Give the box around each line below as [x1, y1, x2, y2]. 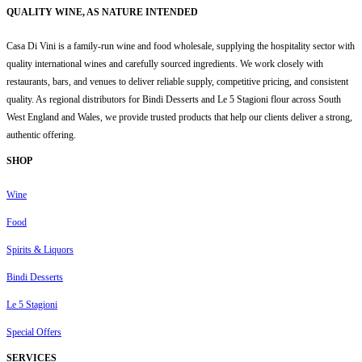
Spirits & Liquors [6, 243, 74, 255]
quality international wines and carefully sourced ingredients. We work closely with [6, 57, 323, 69]
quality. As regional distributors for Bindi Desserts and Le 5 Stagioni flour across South [6, 93, 341, 105]
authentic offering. [6, 128, 76, 141]
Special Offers [6, 326, 61, 338]
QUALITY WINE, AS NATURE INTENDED [6, 6, 198, 18]
